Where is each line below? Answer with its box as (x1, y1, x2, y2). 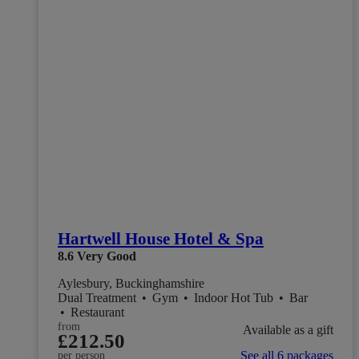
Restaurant (71, 305, 124, 319)
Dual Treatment (58, 290, 139, 305)
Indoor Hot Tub (194, 290, 276, 305)
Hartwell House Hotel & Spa (58, 228, 264, 248)
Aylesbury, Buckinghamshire (58, 276, 204, 290)
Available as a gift (243, 323, 333, 337)
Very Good (77, 248, 136, 263)
